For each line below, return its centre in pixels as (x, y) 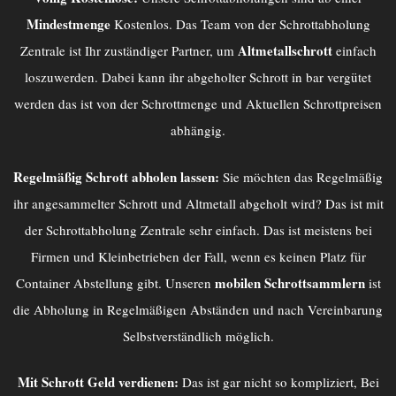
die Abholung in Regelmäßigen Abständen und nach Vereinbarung (198, 309)
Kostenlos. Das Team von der (196, 24)
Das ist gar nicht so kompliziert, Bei (278, 382)
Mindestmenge (70, 24)
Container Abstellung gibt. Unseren (115, 282)
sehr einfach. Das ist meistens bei (278, 229)
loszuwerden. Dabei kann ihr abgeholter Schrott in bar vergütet (198, 77)
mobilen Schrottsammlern (289, 282)
